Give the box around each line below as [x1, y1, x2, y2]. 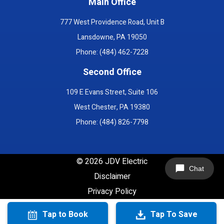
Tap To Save [148, 208, 197, 220]
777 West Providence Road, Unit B [59, 16, 164, 27]
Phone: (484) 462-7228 [75, 46, 148, 57]
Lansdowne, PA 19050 [77, 31, 147, 42]
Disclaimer [93, 170, 130, 182]
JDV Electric [103, 155, 147, 167]
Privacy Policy [87, 185, 136, 197]
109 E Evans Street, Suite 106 [66, 86, 158, 97]
